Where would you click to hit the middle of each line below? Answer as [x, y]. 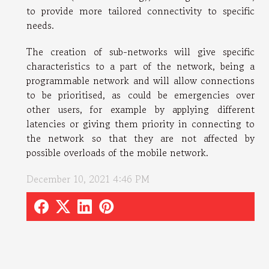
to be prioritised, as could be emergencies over [141, 95]
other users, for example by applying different [141, 110]
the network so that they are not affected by [141, 138]
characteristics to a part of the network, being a [141, 66]
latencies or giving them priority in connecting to [141, 124]
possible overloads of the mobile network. [117, 153]
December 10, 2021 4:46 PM [88, 179]
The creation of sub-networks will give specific [141, 52]
